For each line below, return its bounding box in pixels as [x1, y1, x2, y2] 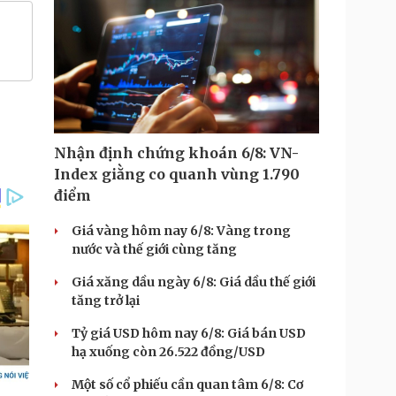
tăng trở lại [72, 293, 140, 308]
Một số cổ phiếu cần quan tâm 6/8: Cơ [72, 377, 303, 392]
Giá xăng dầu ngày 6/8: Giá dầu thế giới [72, 274, 316, 290]
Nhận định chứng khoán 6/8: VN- [54, 144, 299, 162]
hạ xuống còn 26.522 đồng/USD [72, 344, 265, 360]
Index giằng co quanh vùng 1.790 [54, 165, 300, 183]
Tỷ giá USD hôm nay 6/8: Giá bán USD [72, 325, 306, 341]
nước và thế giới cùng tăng [72, 241, 237, 257]
